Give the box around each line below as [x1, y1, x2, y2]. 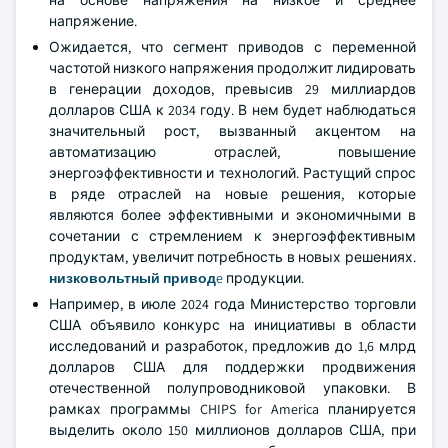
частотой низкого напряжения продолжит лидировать [49, 59, 416, 77]
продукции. [223, 269, 304, 287]
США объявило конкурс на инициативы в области [49, 316, 416, 334]
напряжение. [49, 12, 137, 30]
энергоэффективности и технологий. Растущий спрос [49, 164, 416, 182]
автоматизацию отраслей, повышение [49, 143, 416, 161]
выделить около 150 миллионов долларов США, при [49, 421, 416, 439]
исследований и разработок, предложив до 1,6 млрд [49, 337, 416, 355]
